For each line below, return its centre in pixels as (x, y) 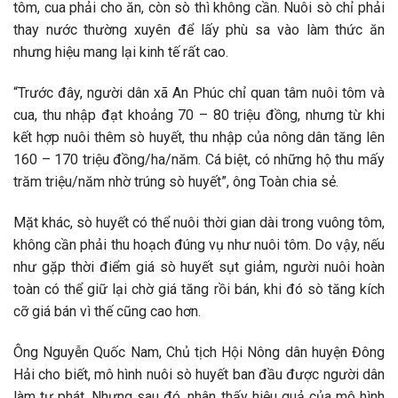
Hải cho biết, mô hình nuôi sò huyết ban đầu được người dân (199, 374)
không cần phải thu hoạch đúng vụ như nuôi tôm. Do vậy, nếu (199, 244)
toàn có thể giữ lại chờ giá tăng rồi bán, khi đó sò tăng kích (199, 289)
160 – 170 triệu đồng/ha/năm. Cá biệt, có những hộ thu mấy (199, 159)
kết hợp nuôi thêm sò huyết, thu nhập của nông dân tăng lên (199, 137)
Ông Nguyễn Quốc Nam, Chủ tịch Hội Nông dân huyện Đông (199, 352)
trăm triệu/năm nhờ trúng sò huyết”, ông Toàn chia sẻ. (176, 181)
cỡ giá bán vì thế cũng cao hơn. (107, 311)
